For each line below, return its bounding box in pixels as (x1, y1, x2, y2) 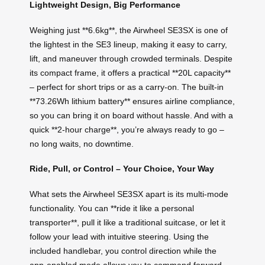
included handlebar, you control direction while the (30, 245, 216, 256)
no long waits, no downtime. (30, 138, 134, 148)
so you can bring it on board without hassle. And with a (30, 110, 233, 120)
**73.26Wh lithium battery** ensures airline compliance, (30, 96, 235, 106)
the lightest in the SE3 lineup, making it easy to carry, (30, 39, 227, 49)
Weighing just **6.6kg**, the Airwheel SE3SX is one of (30, 25, 228, 35)
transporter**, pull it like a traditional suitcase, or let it (30, 217, 225, 227)
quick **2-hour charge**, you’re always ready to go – (30, 124, 224, 134)
